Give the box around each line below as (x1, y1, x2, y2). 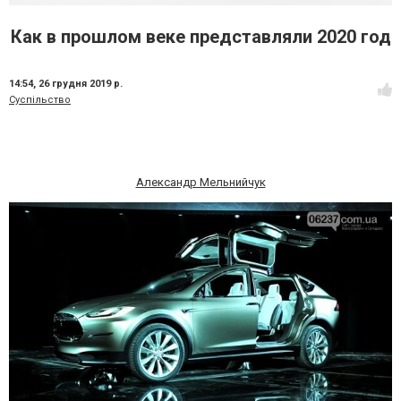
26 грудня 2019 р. (38, 78, 123, 90)
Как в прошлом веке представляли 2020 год (10, 26, 391, 47)
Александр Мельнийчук (135, 175, 266, 189)
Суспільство (9, 94, 71, 106)
